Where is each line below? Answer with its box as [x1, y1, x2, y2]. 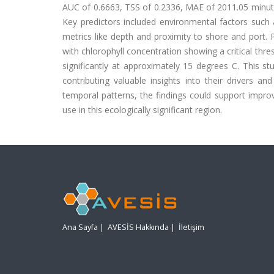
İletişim [179, 222, 204, 233]
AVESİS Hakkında [108, 222, 169, 233]
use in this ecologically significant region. [62, 104, 222, 116]
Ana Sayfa [62, 222, 98, 233]
